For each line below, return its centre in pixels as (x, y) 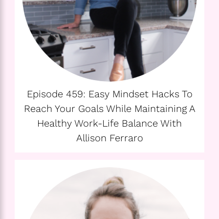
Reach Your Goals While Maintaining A (109, 109)
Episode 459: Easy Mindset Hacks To (109, 94)
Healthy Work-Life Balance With (109, 123)
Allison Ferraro (109, 138)
